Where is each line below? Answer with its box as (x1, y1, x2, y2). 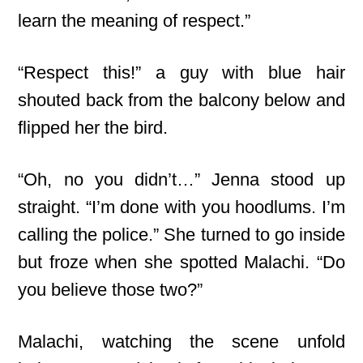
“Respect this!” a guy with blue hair (18, 62, 345, 83)
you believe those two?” (18, 280, 203, 300)
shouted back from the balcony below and (18, 90, 345, 110)
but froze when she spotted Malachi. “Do (18, 252, 345, 272)
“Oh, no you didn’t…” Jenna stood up (18, 169, 345, 190)
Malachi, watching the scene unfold (18, 331, 345, 352)
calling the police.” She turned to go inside (18, 224, 345, 245)
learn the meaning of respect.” (18, 11, 251, 31)
